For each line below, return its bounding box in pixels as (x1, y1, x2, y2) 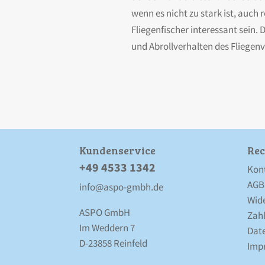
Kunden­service (79, 143, 156, 157)
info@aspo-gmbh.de (79, 180, 164, 193)
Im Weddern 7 (79, 221, 135, 234)
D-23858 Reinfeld (79, 236, 148, 250)
